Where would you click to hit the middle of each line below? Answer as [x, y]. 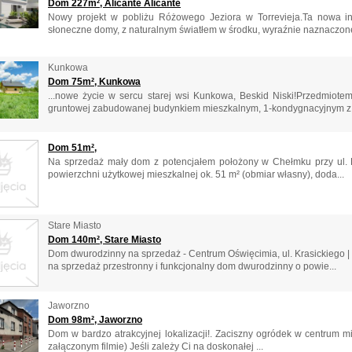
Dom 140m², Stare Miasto [104, 240]
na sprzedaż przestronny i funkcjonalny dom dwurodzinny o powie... [192, 267]
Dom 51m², [72, 147]
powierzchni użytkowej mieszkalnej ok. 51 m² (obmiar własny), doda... [196, 174]
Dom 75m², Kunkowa [94, 82]
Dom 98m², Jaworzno [95, 319]
